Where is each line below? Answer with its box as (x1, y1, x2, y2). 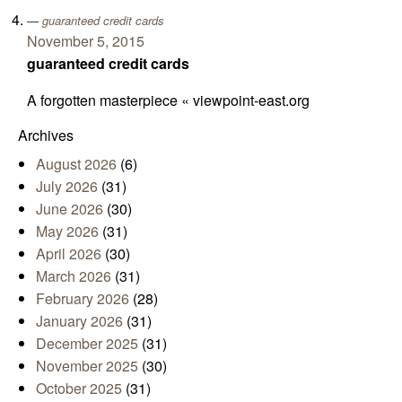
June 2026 (36, 197, 103, 219)
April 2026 (36, 242, 101, 264)
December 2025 (36, 332, 138, 354)
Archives (18, 124, 74, 145)
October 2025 (36, 377, 122, 398)
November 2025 (36, 354, 138, 376)
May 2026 (36, 220, 99, 241)
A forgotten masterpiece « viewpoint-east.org (27, 89, 310, 110)
